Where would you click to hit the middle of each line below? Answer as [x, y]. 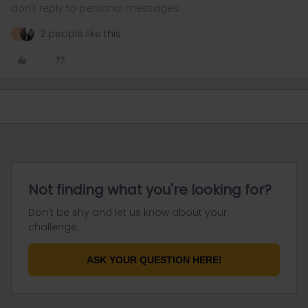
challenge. [54, 227]
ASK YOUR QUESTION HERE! [154, 260]
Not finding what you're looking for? [150, 189]
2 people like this [80, 33]
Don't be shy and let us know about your [128, 212]
